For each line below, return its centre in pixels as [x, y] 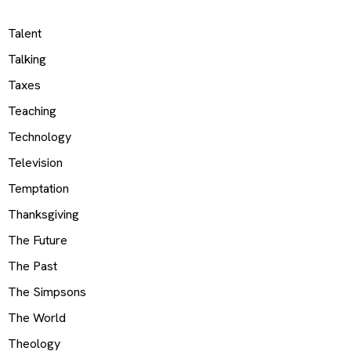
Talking [27, 60]
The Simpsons [47, 292]
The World [37, 318]
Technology [40, 137]
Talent [25, 34]
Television [35, 163]
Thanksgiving [43, 215]
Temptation [38, 189]
